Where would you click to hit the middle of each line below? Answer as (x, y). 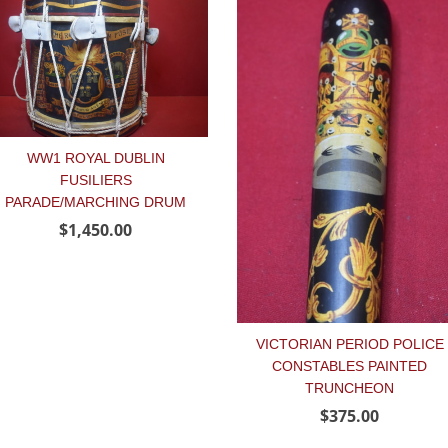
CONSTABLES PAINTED (349, 366)
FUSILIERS (95, 180)
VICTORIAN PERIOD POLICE (349, 344)
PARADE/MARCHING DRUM (95, 202)
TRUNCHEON (349, 388)
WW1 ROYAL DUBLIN (95, 158)
